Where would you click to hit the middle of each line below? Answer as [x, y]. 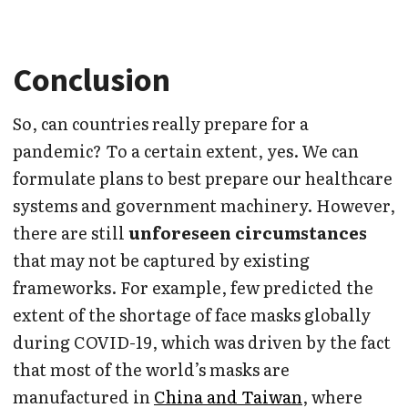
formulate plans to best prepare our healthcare [203, 178]
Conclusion [92, 80]
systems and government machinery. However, [204, 206]
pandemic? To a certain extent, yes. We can [186, 151]
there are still [71, 233]
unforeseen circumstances [248, 233]
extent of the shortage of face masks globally [192, 315]
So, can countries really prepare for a [161, 124]
